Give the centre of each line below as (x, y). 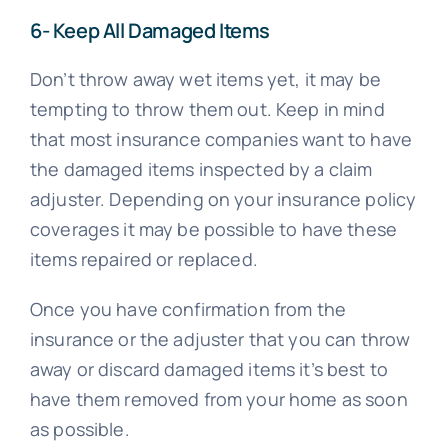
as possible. (79, 429)
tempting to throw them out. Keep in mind (207, 109)
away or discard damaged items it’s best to (209, 369)
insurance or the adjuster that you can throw (220, 339)
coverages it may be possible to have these (213, 229)
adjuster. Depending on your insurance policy (223, 199)
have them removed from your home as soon (218, 399)
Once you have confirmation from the (188, 309)
